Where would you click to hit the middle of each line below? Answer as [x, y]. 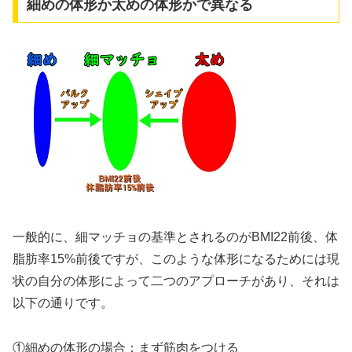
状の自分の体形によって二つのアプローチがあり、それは [176, 281]
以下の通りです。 [63, 303]
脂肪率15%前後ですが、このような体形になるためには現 [176, 259]
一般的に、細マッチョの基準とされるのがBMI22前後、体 [175, 237]
